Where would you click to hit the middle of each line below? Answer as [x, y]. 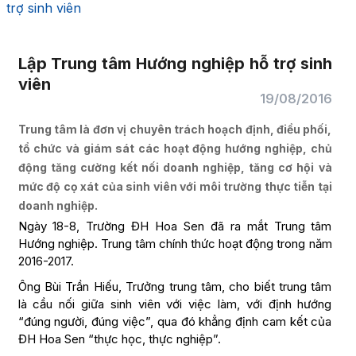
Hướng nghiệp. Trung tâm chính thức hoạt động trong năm [175, 244]
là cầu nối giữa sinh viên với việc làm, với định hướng [175, 304]
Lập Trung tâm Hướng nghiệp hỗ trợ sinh [175, 64]
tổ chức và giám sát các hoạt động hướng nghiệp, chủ [175, 148]
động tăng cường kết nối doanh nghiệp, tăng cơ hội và [175, 167]
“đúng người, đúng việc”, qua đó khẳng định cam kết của [175, 321]
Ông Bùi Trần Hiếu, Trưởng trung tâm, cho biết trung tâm [175, 286]
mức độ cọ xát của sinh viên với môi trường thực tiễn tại [175, 186]
